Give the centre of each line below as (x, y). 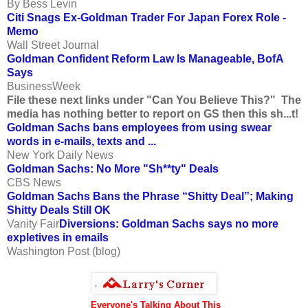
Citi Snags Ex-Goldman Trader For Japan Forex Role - (146, 17)
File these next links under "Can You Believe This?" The (154, 100)
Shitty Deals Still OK (59, 210)
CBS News (34, 182)
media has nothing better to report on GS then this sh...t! (153, 113)
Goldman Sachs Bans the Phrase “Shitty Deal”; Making (150, 196)
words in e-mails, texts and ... (81, 141)
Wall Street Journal (53, 45)
